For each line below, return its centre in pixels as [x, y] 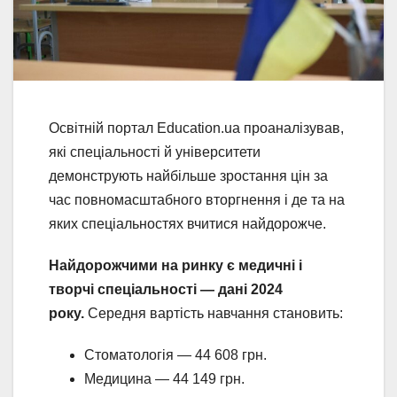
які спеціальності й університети [155, 152]
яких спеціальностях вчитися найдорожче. [187, 224]
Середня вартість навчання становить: [215, 314]
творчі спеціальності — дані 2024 [166, 290]
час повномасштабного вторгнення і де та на [197, 200]
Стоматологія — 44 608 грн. [175, 355]
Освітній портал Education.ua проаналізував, [196, 128]
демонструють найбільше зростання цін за [188, 176]
